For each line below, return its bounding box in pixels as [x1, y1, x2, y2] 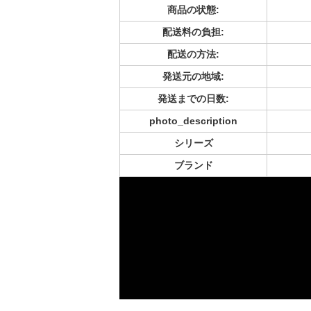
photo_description [149, 115, 237, 127]
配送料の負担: [162, 26, 224, 38]
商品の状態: [167, 4, 219, 16]
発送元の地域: [162, 71, 224, 83]
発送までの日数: [158, 93, 229, 105]
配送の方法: [167, 49, 219, 60]
